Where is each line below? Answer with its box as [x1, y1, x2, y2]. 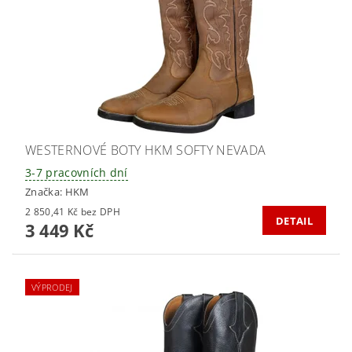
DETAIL [276, 213, 313, 228]
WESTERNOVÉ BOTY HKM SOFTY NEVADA [25, 141, 266, 159]
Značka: [25, 184, 65, 199]
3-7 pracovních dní [25, 165, 128, 181]
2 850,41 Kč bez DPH [80, 204, 121, 218]
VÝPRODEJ [31, 280, 73, 293]
